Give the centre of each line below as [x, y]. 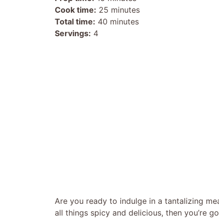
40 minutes [117, 21]
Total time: [75, 21]
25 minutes [118, 10]
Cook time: [76, 10]
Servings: [73, 33]
